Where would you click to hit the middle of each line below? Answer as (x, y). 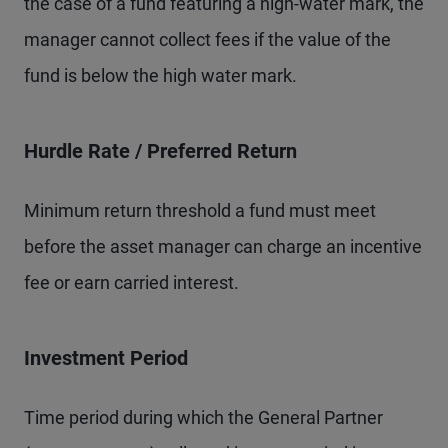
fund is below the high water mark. (160, 76)
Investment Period (106, 358)
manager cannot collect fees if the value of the (207, 40)
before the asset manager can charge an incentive (223, 247)
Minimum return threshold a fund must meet (200, 211)
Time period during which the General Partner (203, 418)
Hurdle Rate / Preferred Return (160, 151)
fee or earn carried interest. (131, 283)
